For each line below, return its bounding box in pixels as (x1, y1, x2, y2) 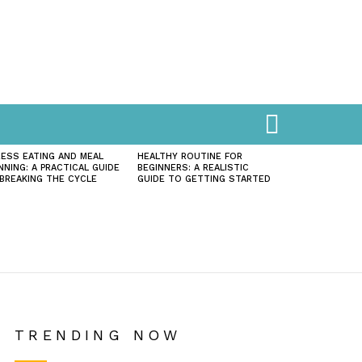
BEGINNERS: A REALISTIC (137, 162, 249, 174)
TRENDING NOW (15, 326, 182, 344)
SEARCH (284, 107, 324, 117)
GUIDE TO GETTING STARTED (137, 174, 271, 185)
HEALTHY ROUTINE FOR (137, 151, 242, 162)
